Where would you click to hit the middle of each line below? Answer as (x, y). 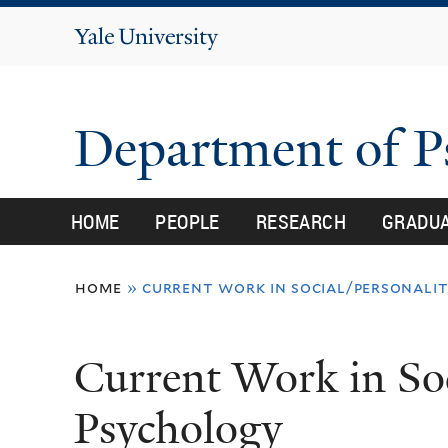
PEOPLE (187, 221)
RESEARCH (301, 221)
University (169, 62)
